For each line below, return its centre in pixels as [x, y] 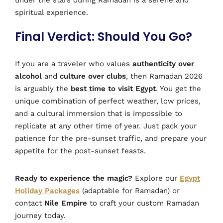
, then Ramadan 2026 [164, 76]
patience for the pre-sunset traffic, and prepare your [111, 138]
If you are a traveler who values [74, 63]
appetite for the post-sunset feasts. [80, 151]
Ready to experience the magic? [74, 178]
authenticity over [163, 63]
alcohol [28, 76]
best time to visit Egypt [113, 88]
